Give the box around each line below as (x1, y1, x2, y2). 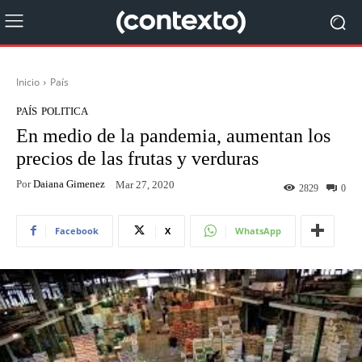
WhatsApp (235, 224, 281, 237)
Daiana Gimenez (33, 177, 105, 190)
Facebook (55, 224, 99, 237)
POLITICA (41, 105, 88, 117)
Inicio (16, 75, 40, 89)
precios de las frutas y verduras (16, 148, 259, 169)
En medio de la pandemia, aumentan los (16, 125, 330, 146)
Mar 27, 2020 (116, 178, 175, 191)
